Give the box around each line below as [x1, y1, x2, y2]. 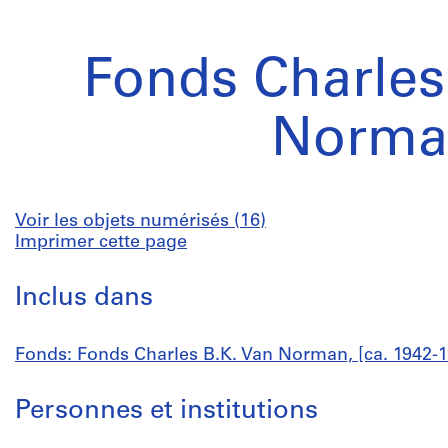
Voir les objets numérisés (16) [15, 212, 266, 231]
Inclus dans [15, 285, 153, 312]
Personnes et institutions [15, 398, 318, 425]
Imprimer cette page [15, 233, 187, 252]
